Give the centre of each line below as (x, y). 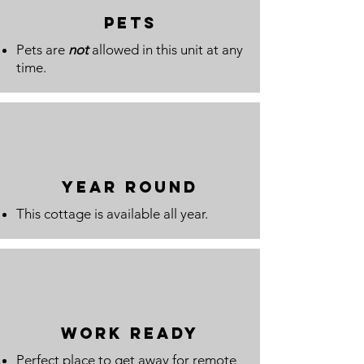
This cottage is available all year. (112, 214)
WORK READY (130, 333)
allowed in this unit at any (166, 50)
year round (130, 187)
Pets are (42, 50)
